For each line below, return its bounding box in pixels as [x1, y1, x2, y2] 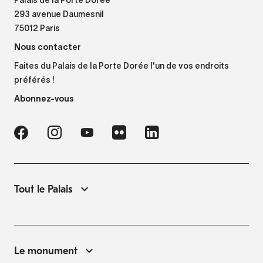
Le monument [14, 244, 77, 257]
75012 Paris [14, 25, 60, 33]
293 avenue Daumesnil [14, 11, 104, 19]
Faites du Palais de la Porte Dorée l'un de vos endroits [14, 62, 229, 70]
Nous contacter [14, 42, 81, 52]
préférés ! [14, 76, 55, 85]
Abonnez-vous [14, 93, 74, 103]
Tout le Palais [14, 183, 73, 195]
